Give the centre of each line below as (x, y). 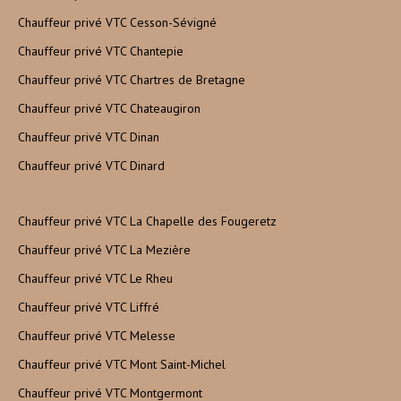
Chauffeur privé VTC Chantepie (101, 51)
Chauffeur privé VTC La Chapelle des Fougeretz (147, 222)
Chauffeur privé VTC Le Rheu (95, 279)
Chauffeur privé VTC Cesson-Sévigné (117, 23)
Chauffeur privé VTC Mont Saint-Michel (122, 365)
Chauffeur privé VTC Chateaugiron (109, 109)
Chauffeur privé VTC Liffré (89, 307)
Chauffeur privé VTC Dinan (89, 137)
